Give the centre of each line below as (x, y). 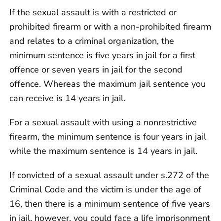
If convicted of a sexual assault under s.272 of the (109, 175)
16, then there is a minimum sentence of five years (110, 203)
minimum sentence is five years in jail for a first (102, 55)
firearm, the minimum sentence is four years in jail (108, 136)
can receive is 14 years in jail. (67, 98)
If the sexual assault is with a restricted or (93, 12)
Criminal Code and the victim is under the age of (105, 189)
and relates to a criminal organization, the (92, 41)
